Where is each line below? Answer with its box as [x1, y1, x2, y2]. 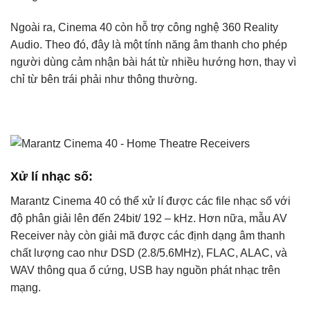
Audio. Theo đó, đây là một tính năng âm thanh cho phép [10, 39, 287, 51]
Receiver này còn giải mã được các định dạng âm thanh [10, 229, 285, 241]
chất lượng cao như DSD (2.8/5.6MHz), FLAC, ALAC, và [10, 246, 287, 259]
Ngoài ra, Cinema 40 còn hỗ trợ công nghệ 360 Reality [10, 21, 278, 33]
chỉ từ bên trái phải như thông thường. [10, 73, 197, 85]
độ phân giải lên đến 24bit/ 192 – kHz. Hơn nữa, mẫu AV [10, 212, 287, 224]
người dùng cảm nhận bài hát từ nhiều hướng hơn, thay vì [10, 56, 296, 68]
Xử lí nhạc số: [10, 169, 93, 183]
